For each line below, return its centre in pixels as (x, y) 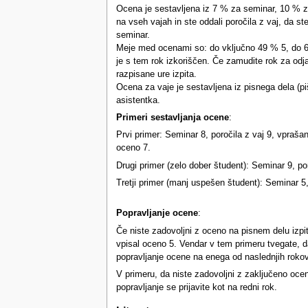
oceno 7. (133, 148)
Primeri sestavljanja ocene (172, 118)
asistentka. (138, 100)
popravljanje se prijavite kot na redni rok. (196, 288)
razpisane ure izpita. (156, 74)
